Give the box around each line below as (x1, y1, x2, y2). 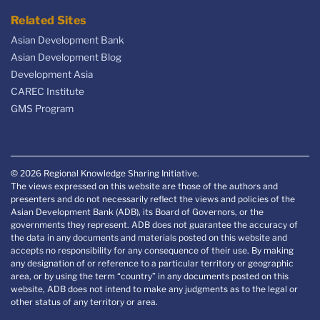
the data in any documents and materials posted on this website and (11, 232, 287, 244)
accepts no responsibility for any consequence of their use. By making (11, 245, 294, 256)
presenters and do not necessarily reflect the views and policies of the (11, 194, 295, 205)
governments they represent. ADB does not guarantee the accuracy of (11, 219, 298, 231)
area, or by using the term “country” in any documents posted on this (11, 271, 289, 282)
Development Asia (11, 68, 93, 80)
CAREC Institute (11, 85, 84, 97)
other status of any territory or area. (11, 296, 158, 308)
